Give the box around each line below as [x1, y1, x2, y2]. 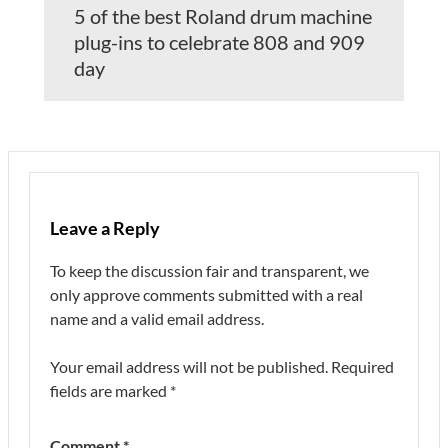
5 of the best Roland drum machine [74, 3, 372, 28]
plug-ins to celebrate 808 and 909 [74, 29, 365, 54]
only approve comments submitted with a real [50, 284, 363, 304]
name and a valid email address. [50, 308, 264, 328]
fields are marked [50, 380, 170, 400]
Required [331, 356, 394, 376]
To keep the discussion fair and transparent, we [50, 260, 369, 280]
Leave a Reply [50, 216, 160, 239]
